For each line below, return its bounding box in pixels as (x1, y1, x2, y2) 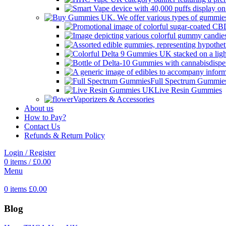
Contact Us (24, 122, 60, 131)
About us (24, 104, 53, 112)
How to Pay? (24, 113, 66, 122)
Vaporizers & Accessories (73, 95, 154, 103)
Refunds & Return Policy (24, 131, 105, 140)
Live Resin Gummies (154, 86, 222, 94)
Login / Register (4, 148, 55, 157)
